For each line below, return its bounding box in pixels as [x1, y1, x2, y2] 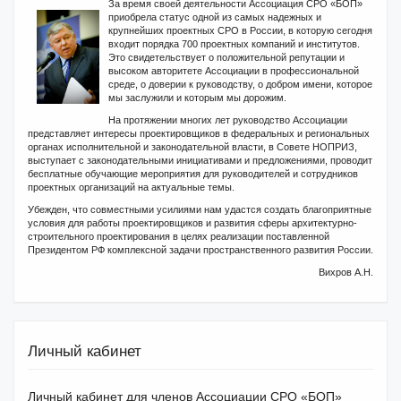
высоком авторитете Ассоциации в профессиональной [108, 65, 359, 76]
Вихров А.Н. [316, 267, 373, 277]
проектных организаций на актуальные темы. [28, 182, 235, 192]
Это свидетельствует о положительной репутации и [108, 52, 345, 63]
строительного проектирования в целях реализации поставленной [28, 231, 329, 242]
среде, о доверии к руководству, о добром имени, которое [108, 79, 372, 90]
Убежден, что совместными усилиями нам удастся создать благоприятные [28, 204, 371, 215]
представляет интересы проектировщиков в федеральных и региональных [28, 128, 370, 139]
